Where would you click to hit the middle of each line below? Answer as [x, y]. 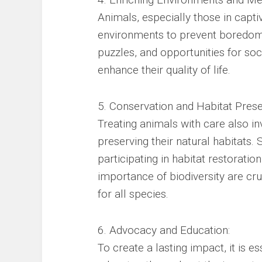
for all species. [133, 194]
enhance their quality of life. [164, 70]
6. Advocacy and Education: [164, 230]
